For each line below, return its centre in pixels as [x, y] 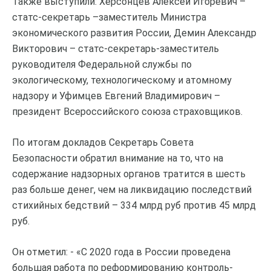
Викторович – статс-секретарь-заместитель [116, 49]
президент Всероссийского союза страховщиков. [127, 112]
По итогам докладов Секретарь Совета [103, 143]
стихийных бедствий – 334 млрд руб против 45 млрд [134, 206]
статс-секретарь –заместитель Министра [109, 18]
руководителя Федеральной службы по [102, 65]
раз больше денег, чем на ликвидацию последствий [132, 190]
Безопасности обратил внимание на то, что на [118, 158]
